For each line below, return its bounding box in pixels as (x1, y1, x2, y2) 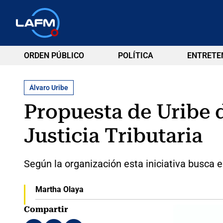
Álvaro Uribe (29, 83, 68, 92)
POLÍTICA (117, 51, 153, 60)
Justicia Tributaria (24, 123, 203, 147)
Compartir (24, 204, 68, 214)
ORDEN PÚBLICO (24, 51, 84, 60)
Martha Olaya (35, 184, 84, 194)
